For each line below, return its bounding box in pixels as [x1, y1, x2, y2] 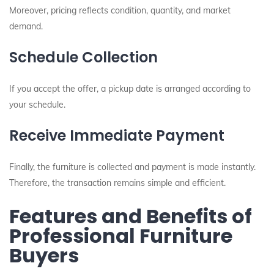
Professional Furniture [9, 222, 232, 250]
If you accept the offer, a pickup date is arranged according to [9, 83, 251, 94]
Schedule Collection [9, 47, 158, 67]
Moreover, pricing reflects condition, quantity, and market [9, 5, 231, 16]
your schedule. [9, 99, 65, 110]
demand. [9, 21, 43, 32]
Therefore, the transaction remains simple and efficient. [9, 177, 226, 188]
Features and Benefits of [9, 202, 252, 230]
